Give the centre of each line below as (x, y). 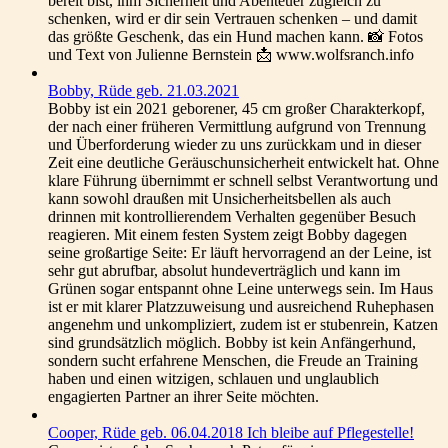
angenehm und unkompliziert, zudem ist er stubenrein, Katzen (243, 324)
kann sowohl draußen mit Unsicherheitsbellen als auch (219, 198)
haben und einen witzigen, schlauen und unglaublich (213, 378)
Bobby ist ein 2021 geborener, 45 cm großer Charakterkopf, (236, 108)
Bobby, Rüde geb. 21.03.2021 (143, 90)
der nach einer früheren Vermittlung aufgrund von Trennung (237, 126)
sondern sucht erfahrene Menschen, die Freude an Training (233, 360)
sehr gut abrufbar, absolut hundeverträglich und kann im (224, 270)
